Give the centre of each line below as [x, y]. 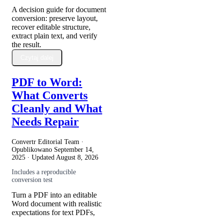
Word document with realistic [57, 203]
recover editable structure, [51, 27]
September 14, [74, 149]
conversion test [32, 180]
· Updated [41, 157]
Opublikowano [33, 149]
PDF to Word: [47, 82]
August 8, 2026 [77, 157]
